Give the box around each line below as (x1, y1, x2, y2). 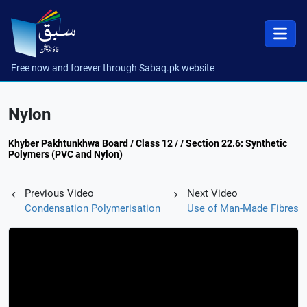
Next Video (187, 187, 238, 199)
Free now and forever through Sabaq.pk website (11, 62, 214, 73)
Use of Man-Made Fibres (187, 202, 299, 214)
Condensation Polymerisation (25, 202, 160, 214)
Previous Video (25, 187, 94, 199)
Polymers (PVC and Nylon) (8, 149, 123, 160)
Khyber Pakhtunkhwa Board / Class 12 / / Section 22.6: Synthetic (8, 138, 287, 149)
